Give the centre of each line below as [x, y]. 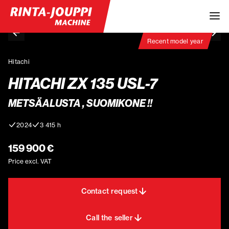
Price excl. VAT [30, 161]
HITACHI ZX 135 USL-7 [83, 84]
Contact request [109, 191]
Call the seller [109, 217]
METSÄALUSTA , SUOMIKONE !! [80, 103]
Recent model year [175, 41]
